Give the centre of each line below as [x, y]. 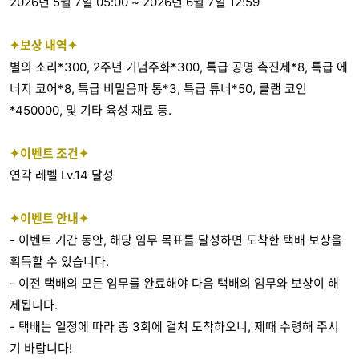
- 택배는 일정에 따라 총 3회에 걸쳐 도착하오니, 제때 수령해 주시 [174, 326]
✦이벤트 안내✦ [49, 218]
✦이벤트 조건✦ [49, 153]
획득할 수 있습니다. [59, 261]
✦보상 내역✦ [44, 45]
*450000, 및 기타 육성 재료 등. [91, 110]
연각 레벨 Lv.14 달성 [62, 175]
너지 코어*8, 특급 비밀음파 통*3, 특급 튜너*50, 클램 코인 [158, 88]
